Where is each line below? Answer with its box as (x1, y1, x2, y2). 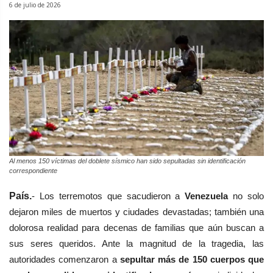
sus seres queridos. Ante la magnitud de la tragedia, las (9, 238, 264, 249)
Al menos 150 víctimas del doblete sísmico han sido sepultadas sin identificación (9, 157, 246, 165)
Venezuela (185, 191, 233, 202)
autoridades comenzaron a (9, 254, 120, 265)
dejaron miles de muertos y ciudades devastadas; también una (9, 207, 264, 218)
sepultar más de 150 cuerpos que (119, 254, 264, 265)
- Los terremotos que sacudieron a (32, 191, 185, 202)
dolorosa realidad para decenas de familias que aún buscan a (9, 222, 264, 233)
